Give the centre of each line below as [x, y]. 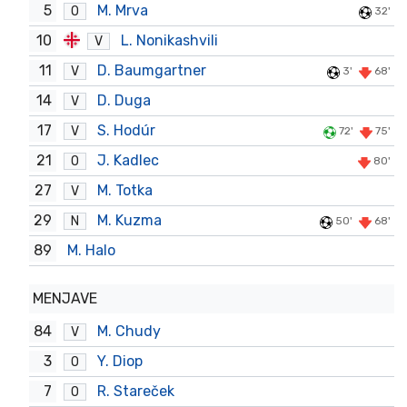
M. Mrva [123, 10]
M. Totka [125, 190]
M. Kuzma [129, 220]
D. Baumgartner [152, 70]
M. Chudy [129, 331]
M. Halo [91, 250]
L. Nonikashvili [169, 40]
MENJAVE [65, 298]
